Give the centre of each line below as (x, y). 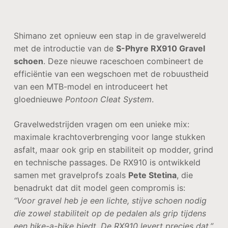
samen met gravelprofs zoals (71, 175)
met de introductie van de (65, 48)
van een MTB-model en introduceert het (91, 87)
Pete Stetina (152, 175)
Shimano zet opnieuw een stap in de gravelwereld (110, 36)
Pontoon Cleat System (108, 99)
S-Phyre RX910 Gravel (160, 48)
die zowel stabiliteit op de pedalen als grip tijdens (110, 213)
